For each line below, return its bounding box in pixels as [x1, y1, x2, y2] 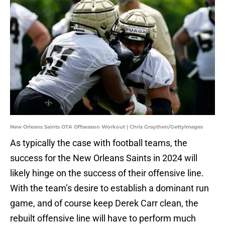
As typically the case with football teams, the [10, 138, 187, 149]
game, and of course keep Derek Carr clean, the [10, 198, 198, 209]
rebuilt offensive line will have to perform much [10, 213, 196, 224]
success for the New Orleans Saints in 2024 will [10, 153, 197, 164]
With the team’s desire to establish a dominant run [10, 183, 209, 194]
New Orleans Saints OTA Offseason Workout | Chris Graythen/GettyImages [10, 124, 203, 131]
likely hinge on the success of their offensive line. [10, 168, 204, 179]
